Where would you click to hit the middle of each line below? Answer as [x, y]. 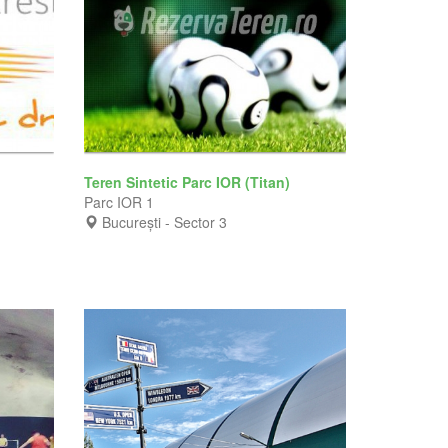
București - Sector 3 [164, 221]
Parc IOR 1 [118, 201]
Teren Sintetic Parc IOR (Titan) [188, 181]
